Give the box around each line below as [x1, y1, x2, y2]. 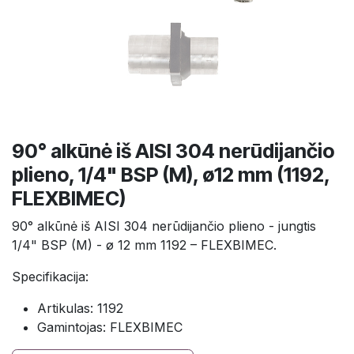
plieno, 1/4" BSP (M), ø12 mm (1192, [12, 162, 330, 186]
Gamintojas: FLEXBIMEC [37, 318, 183, 335]
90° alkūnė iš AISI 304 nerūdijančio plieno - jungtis [12, 217, 316, 234]
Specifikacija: [12, 268, 88, 284]
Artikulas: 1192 [37, 299, 123, 316]
